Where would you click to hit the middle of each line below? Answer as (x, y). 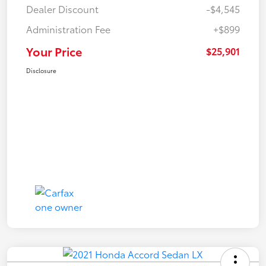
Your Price (54, 51)
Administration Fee (68, 28)
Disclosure (41, 70)
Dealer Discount (62, 8)
